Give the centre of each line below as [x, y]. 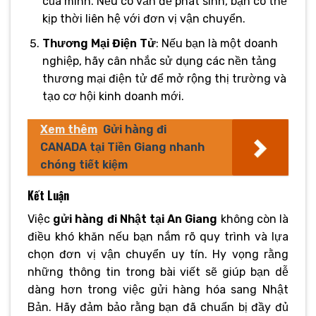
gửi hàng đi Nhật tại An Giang [135, 219]
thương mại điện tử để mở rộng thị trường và [164, 78]
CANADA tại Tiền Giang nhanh [122, 147]
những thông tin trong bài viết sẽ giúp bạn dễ [158, 272]
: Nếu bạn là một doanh [217, 43]
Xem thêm [69, 130]
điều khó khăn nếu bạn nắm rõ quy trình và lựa [158, 237]
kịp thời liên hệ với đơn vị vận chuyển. [144, 18]
